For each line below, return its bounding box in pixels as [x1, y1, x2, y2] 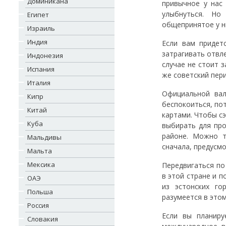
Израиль [27, 24, 55, 33]
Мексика [27, 160, 55, 169]
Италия [27, 78, 50, 87]
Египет [27, 10, 49, 19]
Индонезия [27, 51, 63, 60]
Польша [27, 187, 53, 196]
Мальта [27, 146, 52, 155]
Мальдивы [27, 133, 62, 142]
